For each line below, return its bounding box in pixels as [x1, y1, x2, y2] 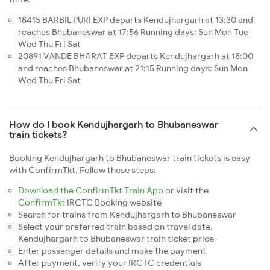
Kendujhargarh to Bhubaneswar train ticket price [18, 233, 214, 245]
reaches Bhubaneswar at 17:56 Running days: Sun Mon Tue [18, 27, 248, 38]
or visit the [163, 185, 209, 196]
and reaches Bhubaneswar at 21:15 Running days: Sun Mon [18, 63, 248, 74]
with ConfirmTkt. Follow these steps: [9, 165, 156, 176]
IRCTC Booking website [65, 197, 162, 209]
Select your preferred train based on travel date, [18, 221, 213, 233]
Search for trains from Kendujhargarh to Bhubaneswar [18, 209, 236, 221]
